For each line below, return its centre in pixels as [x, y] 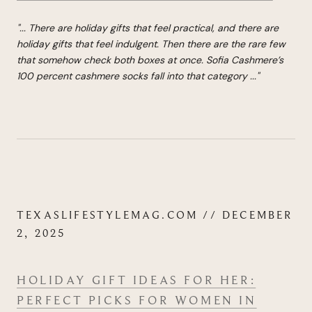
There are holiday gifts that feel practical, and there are [154, 28]
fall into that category [197, 76]
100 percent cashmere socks [82, 76]
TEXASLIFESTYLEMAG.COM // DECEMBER [155, 216]
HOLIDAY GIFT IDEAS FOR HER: [136, 280]
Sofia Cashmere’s [245, 60]
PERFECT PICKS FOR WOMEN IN [137, 300]
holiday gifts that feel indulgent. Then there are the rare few [151, 44]
